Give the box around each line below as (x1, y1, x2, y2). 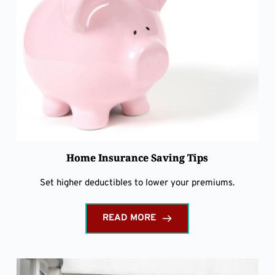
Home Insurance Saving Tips (66, 151, 209, 165)
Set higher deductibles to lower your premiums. (40, 177, 235, 190)
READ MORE (103, 212, 157, 225)
